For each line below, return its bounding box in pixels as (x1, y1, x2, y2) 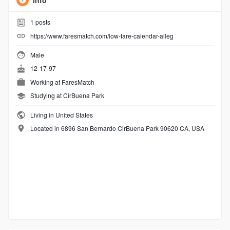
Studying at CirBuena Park (30, 91, 104, 100)
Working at (30, 77, 62, 86)
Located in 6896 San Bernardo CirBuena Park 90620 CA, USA (30, 123, 204, 132)
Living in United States (28, 110, 93, 119)
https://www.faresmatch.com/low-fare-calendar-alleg (30, 31, 174, 40)
